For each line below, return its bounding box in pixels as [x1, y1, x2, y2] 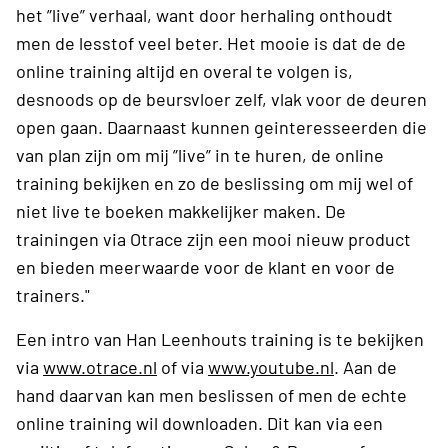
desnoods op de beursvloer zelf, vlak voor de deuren [16, 87, 427, 110]
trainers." [16, 283, 90, 306]
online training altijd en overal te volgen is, [16, 59, 353, 82]
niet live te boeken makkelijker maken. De [16, 199, 346, 222]
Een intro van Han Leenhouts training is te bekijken [16, 327, 424, 350]
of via [157, 355, 208, 378]
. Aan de [334, 355, 397, 378]
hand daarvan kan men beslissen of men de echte [16, 383, 407, 406]
